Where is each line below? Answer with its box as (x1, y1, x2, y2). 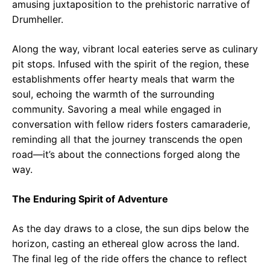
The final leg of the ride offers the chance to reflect (12, 253, 247, 265)
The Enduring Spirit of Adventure (12, 193, 168, 206)
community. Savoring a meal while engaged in (12, 103, 221, 116)
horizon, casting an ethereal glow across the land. (12, 237, 239, 250)
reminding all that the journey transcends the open (12, 133, 242, 146)
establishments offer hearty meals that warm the (12, 73, 234, 86)
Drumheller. (12, 13, 63, 26)
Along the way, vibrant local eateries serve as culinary (12, 43, 258, 55)
